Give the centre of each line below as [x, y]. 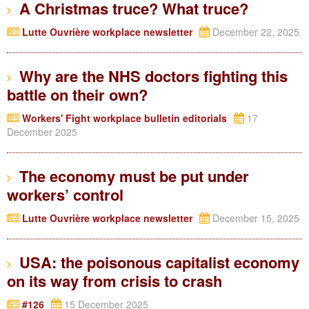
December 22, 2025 [255, 32]
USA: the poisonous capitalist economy [155, 262]
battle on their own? [77, 94]
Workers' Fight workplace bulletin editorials [123, 118]
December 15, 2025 [255, 218]
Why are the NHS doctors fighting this [149, 76]
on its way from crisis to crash [114, 281]
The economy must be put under [130, 176]
